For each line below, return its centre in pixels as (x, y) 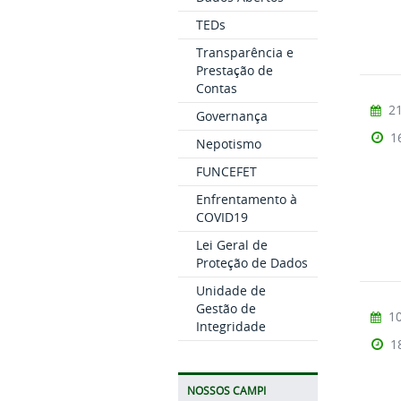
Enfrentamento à (246, 199)
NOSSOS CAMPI (226, 391)
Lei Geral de (231, 245)
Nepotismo (228, 144)
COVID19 (222, 217)
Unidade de (230, 290)
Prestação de (234, 70)
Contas (216, 88)
